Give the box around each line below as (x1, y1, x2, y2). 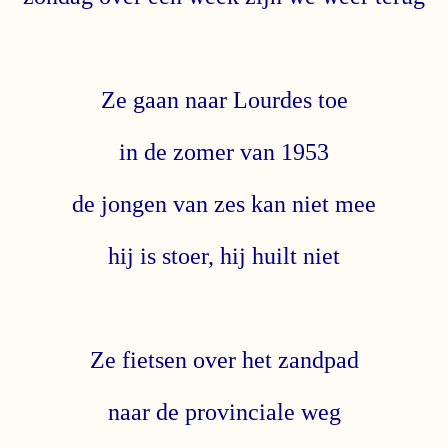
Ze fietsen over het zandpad (89, 346, 359, 373)
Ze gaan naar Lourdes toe (100, 86, 348, 113)
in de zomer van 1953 (119, 138, 329, 165)
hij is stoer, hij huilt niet (108, 242, 340, 269)
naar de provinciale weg (107, 398, 341, 425)
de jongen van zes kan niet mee (72, 190, 376, 217)
